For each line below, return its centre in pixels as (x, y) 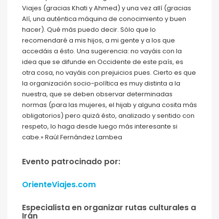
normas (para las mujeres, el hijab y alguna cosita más (109, 105)
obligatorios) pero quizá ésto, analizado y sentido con (108, 116)
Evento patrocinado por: (71, 162)
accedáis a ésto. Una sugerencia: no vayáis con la (102, 51)
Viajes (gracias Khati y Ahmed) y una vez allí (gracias (107, 8)
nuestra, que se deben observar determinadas (97, 94)
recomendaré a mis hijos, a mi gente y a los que (99, 41)
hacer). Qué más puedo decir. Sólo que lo (89, 30)
